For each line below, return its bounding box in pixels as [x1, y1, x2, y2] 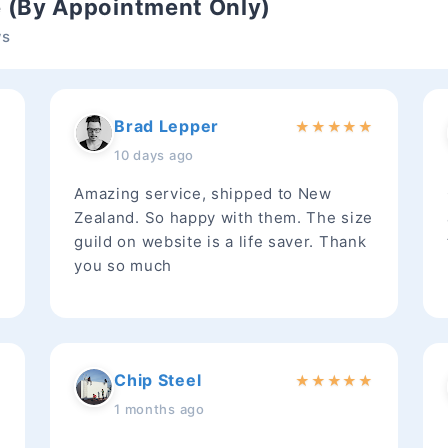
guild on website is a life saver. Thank [74, 232, 367, 251]
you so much [74, 256, 172, 275]
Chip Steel [114, 370, 202, 390]
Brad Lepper [114, 116, 219, 136]
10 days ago [114, 147, 194, 163]
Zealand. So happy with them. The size [74, 208, 373, 227]
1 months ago [114, 401, 205, 417]
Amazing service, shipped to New [74, 184, 332, 203]
